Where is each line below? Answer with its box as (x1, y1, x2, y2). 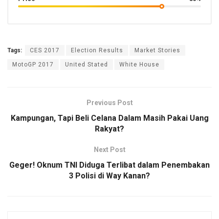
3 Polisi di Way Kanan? (69, 171, 150, 181)
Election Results (71, 47, 123, 54)
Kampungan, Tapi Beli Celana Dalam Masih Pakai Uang (10, 113, 209, 123)
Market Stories (134, 47, 180, 54)
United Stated (65, 61, 108, 68)
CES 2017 (30, 47, 60, 54)
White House (119, 61, 159, 68)
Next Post (93, 146, 126, 154)
